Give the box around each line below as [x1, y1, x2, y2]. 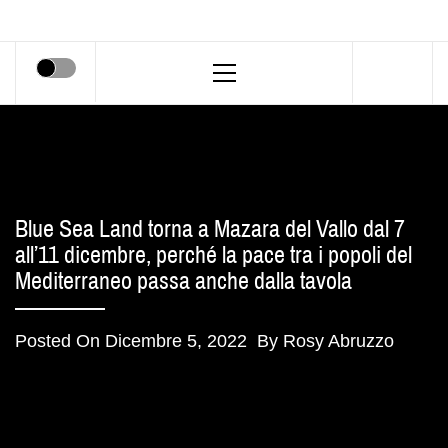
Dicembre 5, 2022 [105, 331, 247, 351]
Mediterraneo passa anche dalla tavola [15, 264, 352, 296]
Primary [223, 45, 284, 64]
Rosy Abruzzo [283, 331, 394, 351]
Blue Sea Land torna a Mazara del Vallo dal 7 [15, 212, 405, 244]
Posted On [15, 331, 105, 351]
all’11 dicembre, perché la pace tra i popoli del [15, 238, 412, 270]
